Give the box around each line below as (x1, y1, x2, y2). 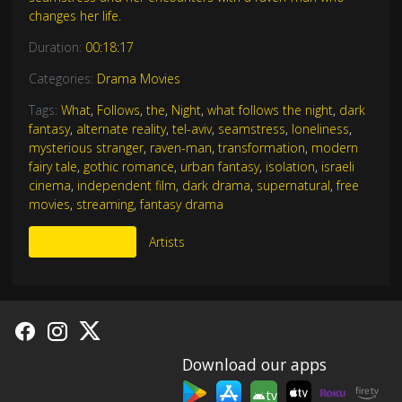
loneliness (291, 119, 349, 137)
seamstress (217, 119, 285, 137)
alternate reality (75, 119, 166, 137)
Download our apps (182, 354, 327, 375)
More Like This (40, 232, 124, 250)
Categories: (28, 69, 97, 87)
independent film (76, 176, 176, 194)
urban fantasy (179, 157, 259, 175)
